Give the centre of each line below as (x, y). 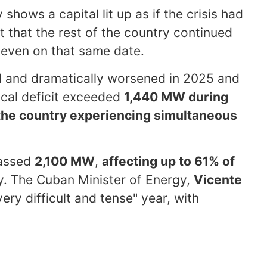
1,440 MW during (176, 97)
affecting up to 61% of (168, 161)
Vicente (218, 179)
